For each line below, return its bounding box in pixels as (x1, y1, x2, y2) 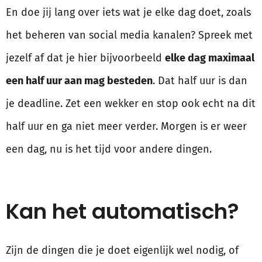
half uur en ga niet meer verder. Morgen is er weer (6, 120, 247, 133)
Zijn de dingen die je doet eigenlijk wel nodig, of (6, 244, 239, 257)
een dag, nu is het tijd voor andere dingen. (6, 143, 212, 156)
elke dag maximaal (165, 51, 254, 65)
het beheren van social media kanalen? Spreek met (6, 29, 253, 42)
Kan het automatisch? (6, 196, 239, 227)
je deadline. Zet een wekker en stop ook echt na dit (6, 97, 256, 111)
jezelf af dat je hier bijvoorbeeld (6, 51, 165, 65)
